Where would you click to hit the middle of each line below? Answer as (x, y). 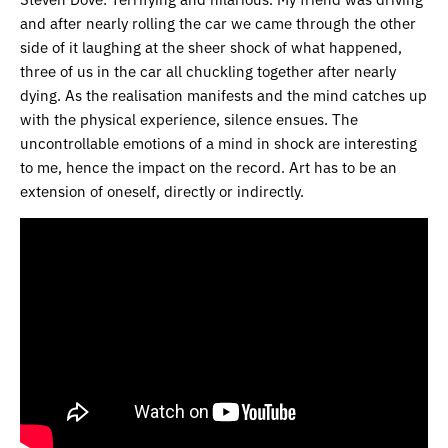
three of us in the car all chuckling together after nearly (208, 70)
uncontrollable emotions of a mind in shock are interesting (218, 142)
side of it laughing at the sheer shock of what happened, (211, 46)
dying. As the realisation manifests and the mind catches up (223, 94)
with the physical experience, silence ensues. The (189, 118)
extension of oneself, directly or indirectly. (162, 190)
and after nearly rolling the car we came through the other (218, 22)
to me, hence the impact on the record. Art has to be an (208, 166)
